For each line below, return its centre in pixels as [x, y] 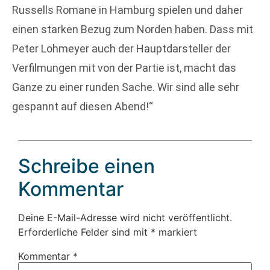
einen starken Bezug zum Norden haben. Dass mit [133, 30]
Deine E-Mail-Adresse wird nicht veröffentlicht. [125, 217]
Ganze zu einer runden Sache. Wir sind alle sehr [126, 87]
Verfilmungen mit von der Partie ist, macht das [124, 68]
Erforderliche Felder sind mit [84, 232]
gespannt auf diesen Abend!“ [83, 107]
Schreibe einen [86, 166]
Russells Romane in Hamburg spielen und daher [127, 10]
